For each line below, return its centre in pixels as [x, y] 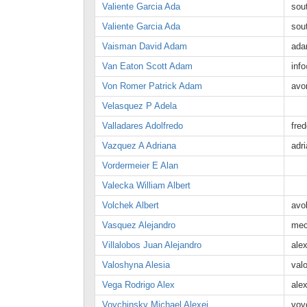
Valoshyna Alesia [136, 265]
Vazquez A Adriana [139, 146]
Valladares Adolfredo [143, 126]
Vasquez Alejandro [139, 225]
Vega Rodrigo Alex [138, 285]
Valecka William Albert [146, 185]
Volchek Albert [131, 205]
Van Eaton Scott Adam [147, 66]
